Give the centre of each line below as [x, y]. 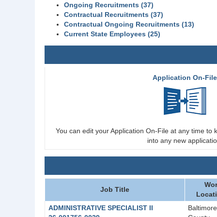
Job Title [115, 189]
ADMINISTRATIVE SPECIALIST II [101, 208]
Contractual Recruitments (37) [114, 15]
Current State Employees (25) [112, 34]
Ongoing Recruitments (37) [109, 5]
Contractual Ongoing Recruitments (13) [129, 24]
